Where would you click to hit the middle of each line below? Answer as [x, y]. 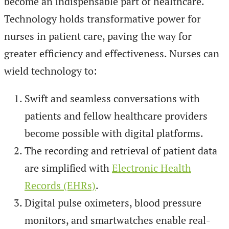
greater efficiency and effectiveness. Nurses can [112, 54]
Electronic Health [152, 168]
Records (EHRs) [60, 186]
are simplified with [68, 168]
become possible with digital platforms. [114, 133]
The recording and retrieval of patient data [121, 151]
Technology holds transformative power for [102, 19]
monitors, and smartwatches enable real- [118, 220]
